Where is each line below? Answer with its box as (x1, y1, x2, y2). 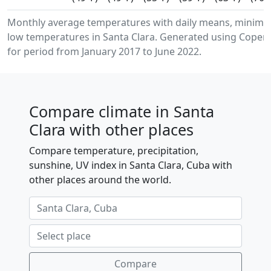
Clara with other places (29, 119, 194, 140)
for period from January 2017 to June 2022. (7, 45, 201, 58)
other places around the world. (29, 173, 171, 186)
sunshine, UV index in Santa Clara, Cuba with (29, 158, 232, 172)
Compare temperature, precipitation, (29, 144, 198, 157)
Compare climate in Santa (29, 101, 214, 122)
